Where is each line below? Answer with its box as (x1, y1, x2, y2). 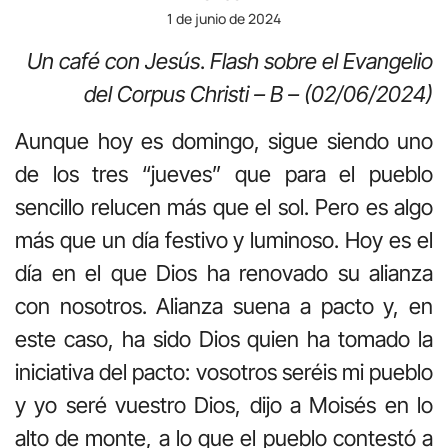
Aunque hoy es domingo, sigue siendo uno (15, 128, 433, 155)
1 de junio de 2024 (167, 8, 281, 28)
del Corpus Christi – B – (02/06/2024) (84, 80, 433, 107)
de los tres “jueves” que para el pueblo (15, 161, 433, 188)
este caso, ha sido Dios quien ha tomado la (15, 326, 433, 353)
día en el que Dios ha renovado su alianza (15, 260, 433, 287)
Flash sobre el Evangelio (210, 47, 433, 74)
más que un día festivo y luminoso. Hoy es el (15, 227, 433, 254)
